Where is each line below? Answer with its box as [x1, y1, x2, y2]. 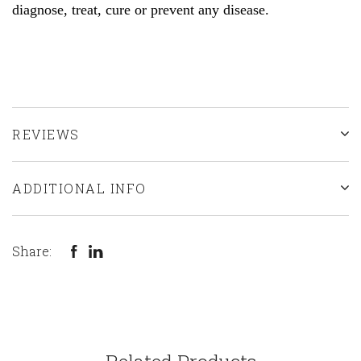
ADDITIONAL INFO [12, 179, 147, 197]
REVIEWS [12, 125, 80, 143]
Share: [12, 243, 52, 260]
